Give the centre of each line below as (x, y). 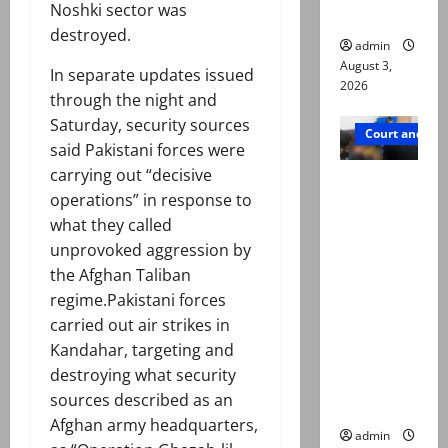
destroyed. (90, 35)
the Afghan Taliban (120, 275)
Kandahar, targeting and (142, 350)
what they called (111, 225)
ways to (367, 381)
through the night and (133, 100)
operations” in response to (151, 200)
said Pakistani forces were (147, 150)
